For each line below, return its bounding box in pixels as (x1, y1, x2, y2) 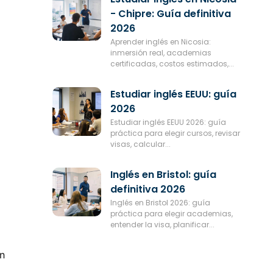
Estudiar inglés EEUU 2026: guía (110, 116, 226, 127)
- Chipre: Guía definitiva (110, 6, 231, 21)
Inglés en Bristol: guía (110, 167, 216, 182)
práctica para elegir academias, (110, 208, 233, 219)
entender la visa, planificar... (110, 219, 214, 230)
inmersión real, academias (110, 47, 211, 58)
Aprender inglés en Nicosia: (110, 36, 211, 47)
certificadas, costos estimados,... (110, 58, 234, 69)
